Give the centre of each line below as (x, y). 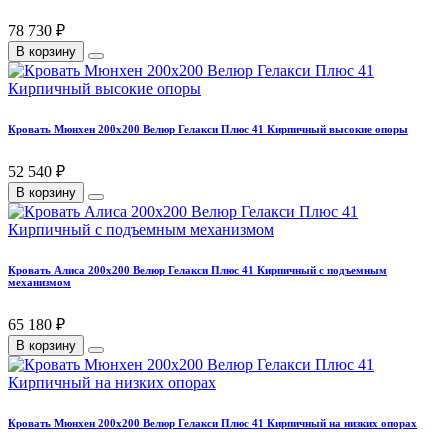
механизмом (39, 282)
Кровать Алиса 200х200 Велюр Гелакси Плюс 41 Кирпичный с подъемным (197, 270)
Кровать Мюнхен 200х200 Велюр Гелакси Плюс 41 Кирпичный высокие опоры (208, 129)
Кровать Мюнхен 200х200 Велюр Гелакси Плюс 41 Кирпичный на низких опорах (212, 423)
